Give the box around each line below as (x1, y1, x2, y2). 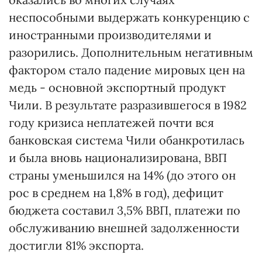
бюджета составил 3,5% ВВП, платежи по (9, 203, 240, 218)
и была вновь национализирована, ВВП (9, 150, 227, 165)
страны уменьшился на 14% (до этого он (9, 168, 236, 182)
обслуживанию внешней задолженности (9, 220, 240, 235)
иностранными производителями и (9, 27, 212, 42)
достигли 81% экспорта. (9, 238, 144, 253)
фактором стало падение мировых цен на (9, 63, 245, 77)
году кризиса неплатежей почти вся (9, 115, 214, 130)
